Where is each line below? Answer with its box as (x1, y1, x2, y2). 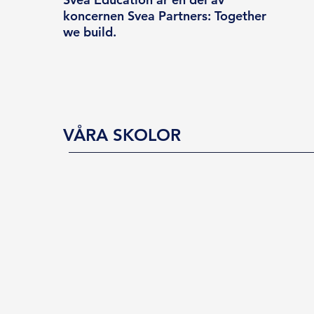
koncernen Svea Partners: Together (63, 8, 267, 25)
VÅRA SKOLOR (63, 124, 182, 145)
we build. (63, 24, 117, 41)
